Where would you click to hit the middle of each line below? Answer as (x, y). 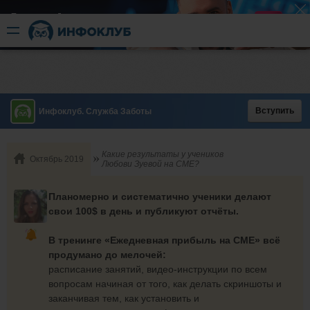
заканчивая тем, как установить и (124, 298)
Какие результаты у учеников (163, 154)
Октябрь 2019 (57, 159)
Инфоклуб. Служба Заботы (95, 112)
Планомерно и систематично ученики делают (160, 197)
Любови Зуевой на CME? (151, 164)
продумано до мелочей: (107, 255)
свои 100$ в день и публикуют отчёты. (144, 211)
